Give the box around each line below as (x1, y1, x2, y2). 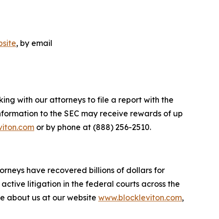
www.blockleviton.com (98, 193, 182, 202)
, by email (16, 38, 52, 48)
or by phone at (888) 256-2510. (34, 122, 151, 132)
